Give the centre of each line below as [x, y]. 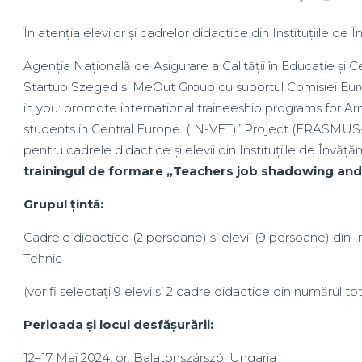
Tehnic [42, 258]
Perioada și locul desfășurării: [118, 324]
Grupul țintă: [63, 204]
